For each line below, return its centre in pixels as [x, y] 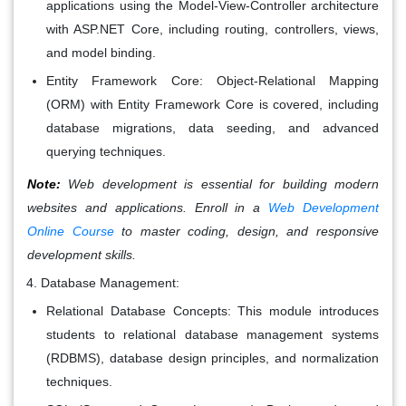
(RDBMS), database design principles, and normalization [213, 358]
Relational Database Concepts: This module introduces [213, 310]
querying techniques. [106, 151]
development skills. [82, 254]
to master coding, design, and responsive [246, 231]
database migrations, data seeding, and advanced [213, 127]
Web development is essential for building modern [220, 184]
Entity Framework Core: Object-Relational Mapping [213, 80]
